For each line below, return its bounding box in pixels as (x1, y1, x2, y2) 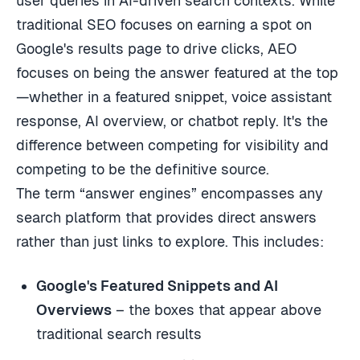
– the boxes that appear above (112, 301, 322, 319)
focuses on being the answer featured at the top (16, 64, 338, 82)
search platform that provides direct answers (16, 209, 317, 227)
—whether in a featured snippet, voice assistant (16, 88, 332, 106)
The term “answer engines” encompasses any (16, 185, 323, 202)
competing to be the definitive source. (16, 161, 269, 178)
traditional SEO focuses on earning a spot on (16, 16, 312, 34)
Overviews (36, 301, 112, 319)
